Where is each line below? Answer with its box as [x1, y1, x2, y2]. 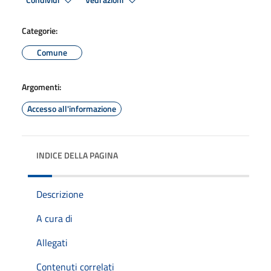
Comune [37, 45, 67, 59]
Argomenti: [22, 80, 61, 93]
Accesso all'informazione [27, 102, 116, 115]
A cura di [36, 211, 73, 226]
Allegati [36, 235, 68, 250]
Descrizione [36, 186, 83, 201]
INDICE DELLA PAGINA [36, 148, 118, 162]
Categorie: [22, 24, 57, 37]
